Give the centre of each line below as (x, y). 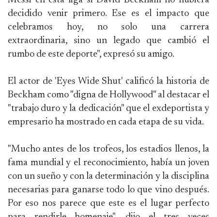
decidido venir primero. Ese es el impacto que (108, 14)
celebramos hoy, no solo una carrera (108, 27)
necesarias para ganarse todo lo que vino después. (108, 190)
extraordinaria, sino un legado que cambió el (108, 41)
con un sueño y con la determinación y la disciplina (108, 176)
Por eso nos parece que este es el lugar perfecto (108, 203)
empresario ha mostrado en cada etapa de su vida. (106, 122)
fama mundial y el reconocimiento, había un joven (108, 163)
